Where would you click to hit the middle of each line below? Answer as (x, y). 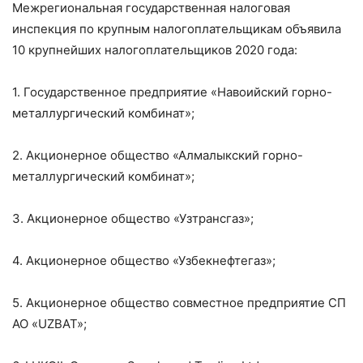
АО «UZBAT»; (49, 323)
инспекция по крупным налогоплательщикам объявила (177, 28)
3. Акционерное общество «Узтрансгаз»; (133, 218)
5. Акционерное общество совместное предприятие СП (179, 302)
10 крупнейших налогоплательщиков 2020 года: (155, 49)
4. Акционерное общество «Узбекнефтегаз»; (144, 260)
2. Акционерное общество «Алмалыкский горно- (158, 155)
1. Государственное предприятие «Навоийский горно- (172, 92)
